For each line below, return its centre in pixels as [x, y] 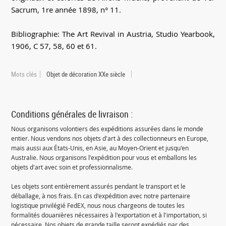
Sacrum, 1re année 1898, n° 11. [66, 10]
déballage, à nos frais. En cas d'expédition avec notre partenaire [101, 196]
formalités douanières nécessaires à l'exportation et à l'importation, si [109, 215]
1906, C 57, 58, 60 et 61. [54, 46]
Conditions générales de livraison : [72, 114]
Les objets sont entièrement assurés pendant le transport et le [99, 187]
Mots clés [24, 74]
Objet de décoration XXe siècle [86, 74]
